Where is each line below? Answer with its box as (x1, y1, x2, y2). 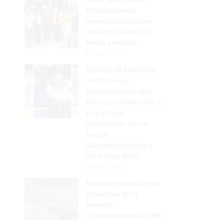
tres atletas (86, 107, 125, 117)
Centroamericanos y (86, 139, 152, 150)
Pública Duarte (86, 4, 135, 15)
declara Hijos (86, 74, 130, 85)
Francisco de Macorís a (86, 96, 161, 107)
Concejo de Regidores (86, 63, 157, 74)
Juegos (86, 128, 108, 139)
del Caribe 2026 (86, 150, 138, 161)
